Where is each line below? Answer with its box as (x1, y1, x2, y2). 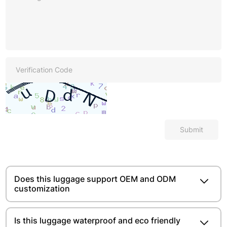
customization (14, 183, 70, 194)
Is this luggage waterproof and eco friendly (14, 215, 181, 225)
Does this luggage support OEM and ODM (14, 173, 176, 184)
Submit (179, 125, 203, 134)
